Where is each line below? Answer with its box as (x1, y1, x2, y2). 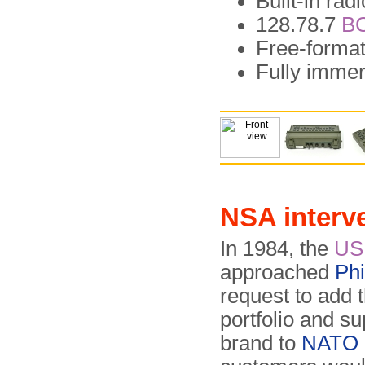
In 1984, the (220, 237, 334, 260)
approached (220, 261, 335, 284)
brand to (220, 332, 301, 354)
